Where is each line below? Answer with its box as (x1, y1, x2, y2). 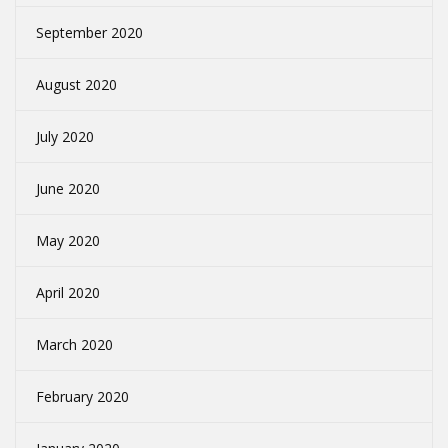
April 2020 (36, 283, 100, 303)
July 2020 (36, 127, 94, 147)
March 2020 (36, 335, 113, 355)
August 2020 (36, 75, 117, 95)
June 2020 (36, 179, 100, 199)
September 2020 (36, 23, 143, 43)
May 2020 (36, 231, 100, 251)
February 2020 (36, 387, 129, 407)
